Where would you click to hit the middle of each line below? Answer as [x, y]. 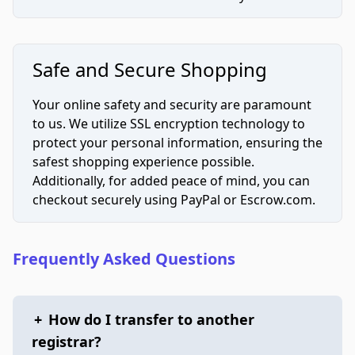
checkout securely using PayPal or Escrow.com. [174, 200]
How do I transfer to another [151, 319]
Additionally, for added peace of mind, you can [171, 181]
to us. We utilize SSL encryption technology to [169, 124]
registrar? [67, 342]
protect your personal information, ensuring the [177, 143]
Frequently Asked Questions [124, 259]
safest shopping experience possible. [143, 162]
